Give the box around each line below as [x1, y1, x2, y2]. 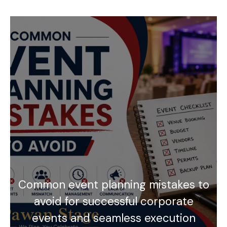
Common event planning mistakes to [18, 177, 209, 192]
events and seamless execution [31, 210, 196, 225]
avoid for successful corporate [33, 194, 194, 209]
